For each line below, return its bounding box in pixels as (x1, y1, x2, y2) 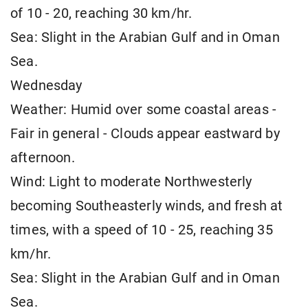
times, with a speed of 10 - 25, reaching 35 (10, 222, 273, 239)
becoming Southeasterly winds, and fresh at (10, 198, 283, 214)
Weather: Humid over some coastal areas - (10, 102, 277, 118)
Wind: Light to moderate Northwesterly (10, 174, 252, 190)
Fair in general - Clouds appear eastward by (10, 126, 280, 142)
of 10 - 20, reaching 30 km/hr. (10, 5, 192, 22)
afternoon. (10, 150, 75, 166)
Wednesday (10, 78, 82, 94)
